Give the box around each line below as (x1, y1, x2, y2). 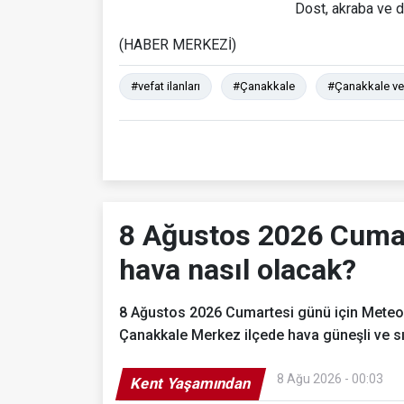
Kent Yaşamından (128, 373, 253, 392)
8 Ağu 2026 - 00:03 (277, 371, 383, 386)
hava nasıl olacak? (119, 252, 356, 287)
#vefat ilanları (131, 78, 200, 93)
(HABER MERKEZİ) (119, 35, 236, 53)
